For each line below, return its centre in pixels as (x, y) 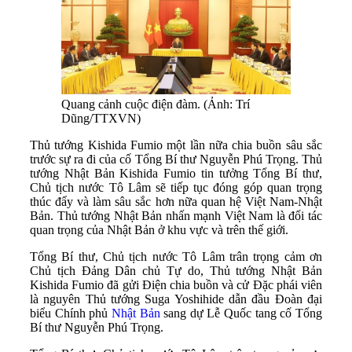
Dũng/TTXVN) (101, 119)
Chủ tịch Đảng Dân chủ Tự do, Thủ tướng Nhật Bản (176, 271)
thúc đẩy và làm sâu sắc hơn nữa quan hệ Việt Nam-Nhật (176, 202)
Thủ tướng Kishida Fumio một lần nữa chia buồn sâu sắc (176, 145)
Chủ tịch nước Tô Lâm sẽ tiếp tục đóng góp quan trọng (176, 188)
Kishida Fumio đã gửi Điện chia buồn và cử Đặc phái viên (176, 285)
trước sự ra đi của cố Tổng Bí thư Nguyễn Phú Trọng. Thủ (176, 159)
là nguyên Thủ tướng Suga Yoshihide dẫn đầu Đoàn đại (176, 299)
